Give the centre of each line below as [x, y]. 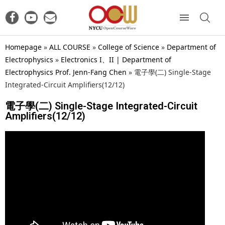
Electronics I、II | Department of [116, 59]
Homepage [23, 47]
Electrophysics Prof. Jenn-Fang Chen [66, 72]
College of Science [129, 47]
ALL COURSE [70, 47]
